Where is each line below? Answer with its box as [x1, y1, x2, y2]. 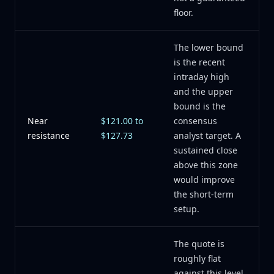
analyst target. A [174, 130, 241, 141]
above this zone [174, 159, 238, 171]
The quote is [174, 238, 224, 250]
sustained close [174, 144, 237, 156]
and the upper [174, 86, 233, 97]
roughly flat [174, 253, 221, 264]
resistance [28, 130, 70, 141]
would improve [174, 174, 235, 185]
